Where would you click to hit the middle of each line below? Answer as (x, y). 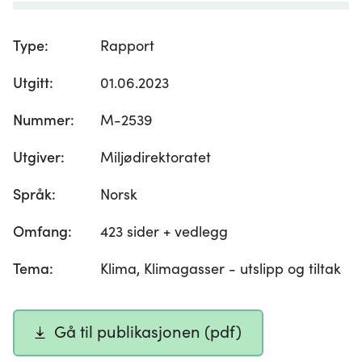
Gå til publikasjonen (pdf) (148, 333)
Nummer (42, 120)
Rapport (128, 46)
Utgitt (31, 83)
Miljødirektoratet (156, 158)
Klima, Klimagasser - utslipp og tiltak (221, 269)
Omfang (40, 232)
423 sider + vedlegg (164, 232)
